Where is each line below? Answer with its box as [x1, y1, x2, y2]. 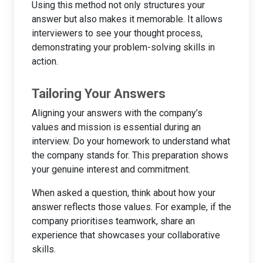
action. [32, 55, 58, 67]
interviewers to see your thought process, [32, 27, 203, 39]
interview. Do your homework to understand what [32, 135, 230, 147]
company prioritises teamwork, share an [32, 215, 195, 227]
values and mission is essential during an [32, 121, 201, 133]
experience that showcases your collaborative [32, 229, 220, 241]
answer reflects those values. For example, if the [32, 201, 231, 213]
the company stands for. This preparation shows [32, 149, 228, 161]
